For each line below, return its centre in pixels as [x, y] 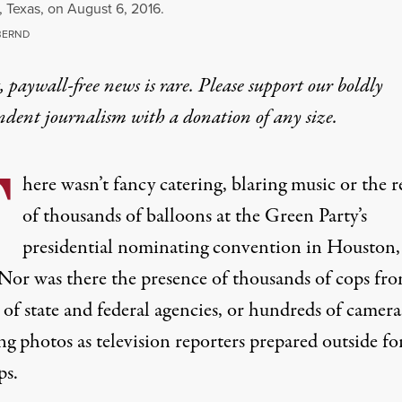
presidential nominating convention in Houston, [211, 248]
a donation [210, 118]
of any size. [294, 118]
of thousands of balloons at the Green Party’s [194, 217]
